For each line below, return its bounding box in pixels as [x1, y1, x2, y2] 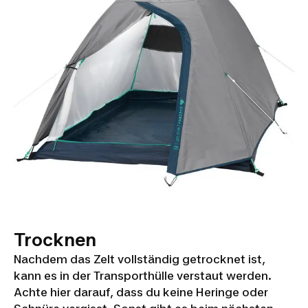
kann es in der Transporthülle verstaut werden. [14, 269, 272, 283]
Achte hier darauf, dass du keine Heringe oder [14, 285, 268, 300]
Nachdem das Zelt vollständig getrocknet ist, [14, 252, 265, 267]
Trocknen [14, 229, 96, 251]
